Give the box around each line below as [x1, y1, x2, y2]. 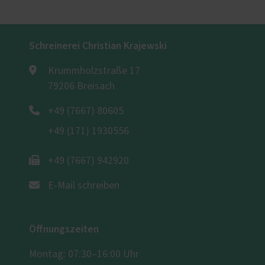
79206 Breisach [48, 81, 115, 92]
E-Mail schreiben [48, 180, 119, 192]
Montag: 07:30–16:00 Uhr [29, 249, 139, 260]
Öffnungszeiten [29, 222, 99, 237]
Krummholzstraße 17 [48, 66, 140, 77]
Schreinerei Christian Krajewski [29, 38, 167, 54]
